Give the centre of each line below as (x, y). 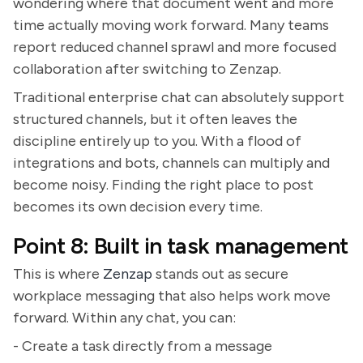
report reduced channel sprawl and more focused (175, 47)
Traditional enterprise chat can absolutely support (179, 97)
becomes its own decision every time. (138, 207)
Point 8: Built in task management (181, 246)
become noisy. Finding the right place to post (163, 185)
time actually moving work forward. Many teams (171, 25)
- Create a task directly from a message (143, 346)
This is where (58, 274)
